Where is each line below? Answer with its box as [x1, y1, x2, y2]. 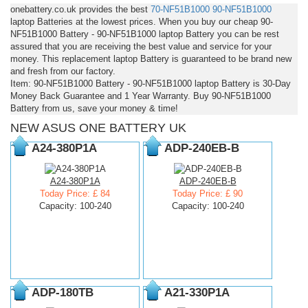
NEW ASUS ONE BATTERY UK [10, 120, 186, 135]
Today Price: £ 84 [40, 188, 111, 199]
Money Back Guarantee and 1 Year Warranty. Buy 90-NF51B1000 [10, 90, 271, 101]
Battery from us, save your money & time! [10, 102, 178, 113]
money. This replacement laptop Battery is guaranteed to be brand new [10, 53, 291, 64]
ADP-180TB [32, 285, 93, 299]
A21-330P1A [164, 285, 230, 299]
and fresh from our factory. [10, 65, 115, 76]
